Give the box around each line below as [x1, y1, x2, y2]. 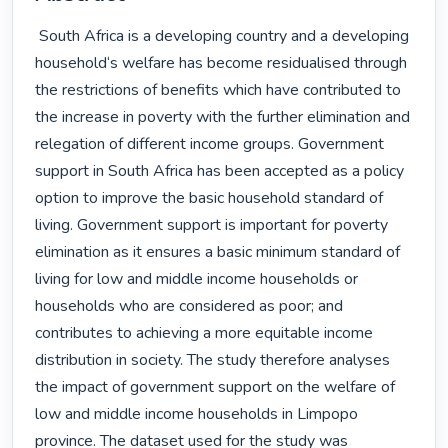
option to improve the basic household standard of [35, 187, 384, 210]
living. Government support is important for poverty [35, 214, 389, 237]
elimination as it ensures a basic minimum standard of [35, 241, 401, 264]
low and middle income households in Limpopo [35, 403, 359, 426]
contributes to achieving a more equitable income [35, 322, 374, 345]
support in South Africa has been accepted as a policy [35, 160, 405, 183]
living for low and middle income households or [35, 268, 359, 291]
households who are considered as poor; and [35, 295, 344, 318]
